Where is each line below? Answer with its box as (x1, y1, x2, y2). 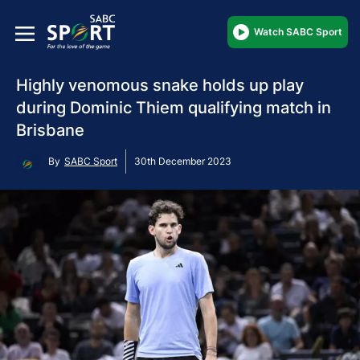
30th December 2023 (134, 154, 231, 167)
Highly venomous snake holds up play (16, 75, 304, 95)
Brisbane (16, 120, 84, 140)
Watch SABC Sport (254, 25, 342, 38)
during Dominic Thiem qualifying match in (16, 97, 331, 117)
